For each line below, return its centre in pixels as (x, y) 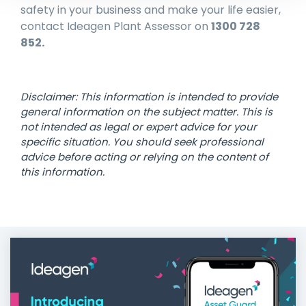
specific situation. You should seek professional (142, 142)
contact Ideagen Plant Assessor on (116, 27)
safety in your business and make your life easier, (151, 10)
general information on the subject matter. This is (147, 112)
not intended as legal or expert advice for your (139, 127)
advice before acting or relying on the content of (144, 157)
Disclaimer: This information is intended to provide (149, 97)
